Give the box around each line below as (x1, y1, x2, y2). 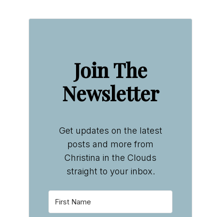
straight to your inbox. (66, 166, 155, 177)
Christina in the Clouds (64, 153, 157, 163)
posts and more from (67, 139, 154, 150)
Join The (74, 56, 148, 83)
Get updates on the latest (59, 125, 162, 136)
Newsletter (62, 79, 159, 106)
